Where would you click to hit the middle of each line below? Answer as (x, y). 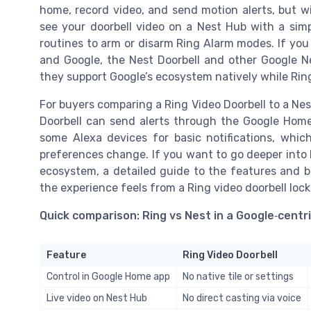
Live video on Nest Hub (97, 299)
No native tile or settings (238, 277)
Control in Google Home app (108, 277)
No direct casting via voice (242, 299)
